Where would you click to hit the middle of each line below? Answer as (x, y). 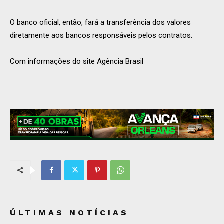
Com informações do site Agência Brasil (77, 61)
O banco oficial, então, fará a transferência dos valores (100, 22)
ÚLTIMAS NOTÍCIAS (69, 212)
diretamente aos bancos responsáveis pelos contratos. (101, 35)
